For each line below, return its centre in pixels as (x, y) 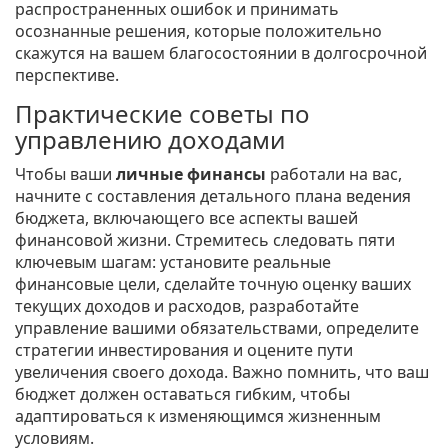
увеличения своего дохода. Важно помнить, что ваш (222, 372)
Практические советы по (162, 114)
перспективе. (67, 75)
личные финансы (191, 174)
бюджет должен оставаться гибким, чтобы (182, 394)
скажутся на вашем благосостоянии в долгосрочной (221, 53)
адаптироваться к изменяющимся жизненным (198, 416)
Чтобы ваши (65, 174)
